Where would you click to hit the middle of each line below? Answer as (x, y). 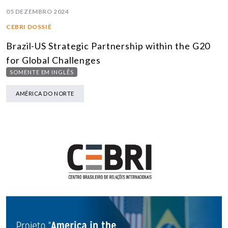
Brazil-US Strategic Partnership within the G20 (108, 46)
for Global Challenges (53, 60)
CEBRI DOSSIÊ (29, 26)
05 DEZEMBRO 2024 (38, 11)
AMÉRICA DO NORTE (45, 93)
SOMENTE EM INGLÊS (42, 72)
